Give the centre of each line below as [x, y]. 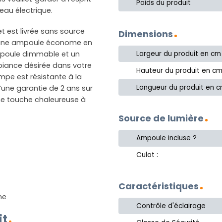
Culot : [147, 155]
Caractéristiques [159, 186]
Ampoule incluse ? [167, 138]
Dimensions [146, 34]
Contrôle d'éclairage [171, 206]
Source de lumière [161, 118]
